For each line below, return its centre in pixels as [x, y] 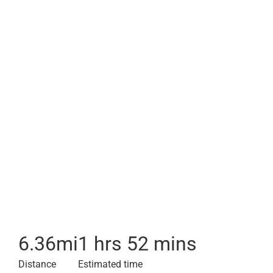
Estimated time [110, 264]
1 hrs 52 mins [137, 244]
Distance [37, 264]
